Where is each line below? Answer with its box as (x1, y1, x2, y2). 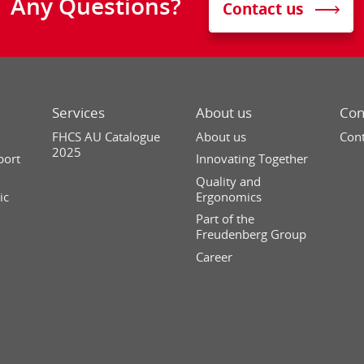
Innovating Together (195, 150, 308, 167)
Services (52, 103, 106, 123)
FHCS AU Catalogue (52, 128, 161, 145)
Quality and (195, 172, 261, 189)
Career (195, 248, 232, 265)
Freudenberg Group (195, 226, 306, 243)
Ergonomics (195, 188, 262, 205)
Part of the (195, 210, 254, 227)
